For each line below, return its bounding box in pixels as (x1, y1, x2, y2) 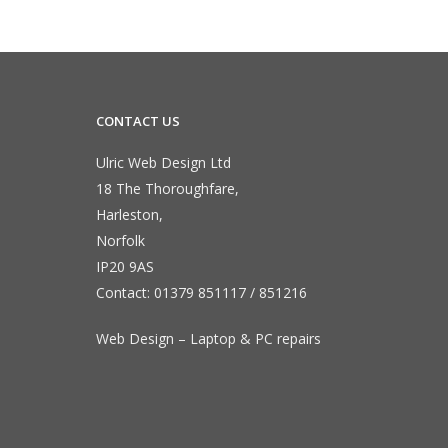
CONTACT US (96, 112, 180, 131)
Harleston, (96, 205, 163, 225)
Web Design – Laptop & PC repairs (96, 329, 321, 349)
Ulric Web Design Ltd (96, 153, 231, 173)
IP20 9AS (96, 257, 154, 277)
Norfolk (96, 231, 145, 251)
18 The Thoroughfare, (96, 179, 239, 199)
